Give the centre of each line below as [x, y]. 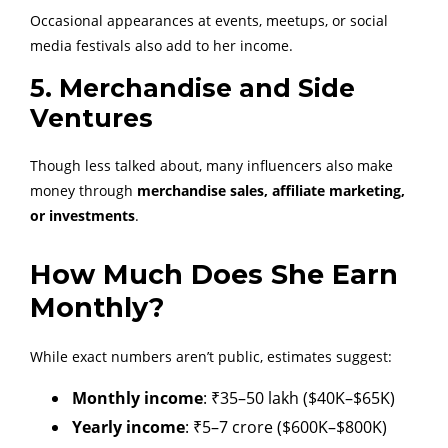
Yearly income [128, 427]
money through [83, 191]
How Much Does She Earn [214, 275]
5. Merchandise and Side [192, 88]
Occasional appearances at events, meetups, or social [209, 21]
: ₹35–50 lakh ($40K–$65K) [299, 398]
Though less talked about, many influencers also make [211, 166]
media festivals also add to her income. [161, 46]
